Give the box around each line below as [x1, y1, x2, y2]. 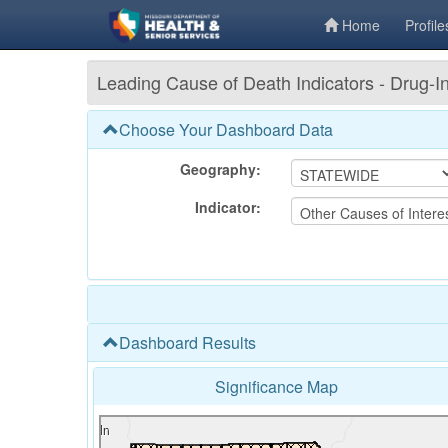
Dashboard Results [119, 331, 256, 354]
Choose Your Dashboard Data [119, 118, 333, 141]
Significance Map [214, 375, 338, 398]
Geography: [180, 159, 261, 179]
